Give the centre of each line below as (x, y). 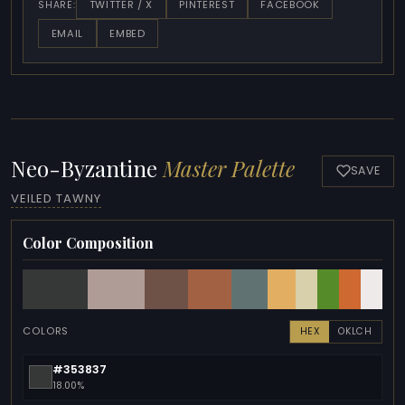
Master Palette (229, 169)
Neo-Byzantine (87, 169)
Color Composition (88, 242)
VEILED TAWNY (57, 198)
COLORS (46, 331)
